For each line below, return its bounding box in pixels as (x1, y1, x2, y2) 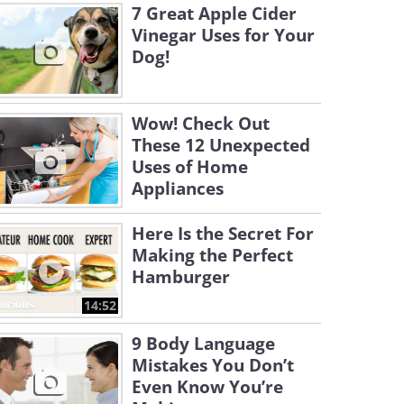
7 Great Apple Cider (132, 2, 297, 25)
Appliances (132, 177, 224, 200)
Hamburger (132, 265, 230, 289)
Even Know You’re (132, 375, 283, 399)
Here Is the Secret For (132, 222, 314, 245)
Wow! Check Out (132, 112, 270, 135)
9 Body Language (132, 332, 275, 355)
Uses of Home (132, 155, 248, 179)
